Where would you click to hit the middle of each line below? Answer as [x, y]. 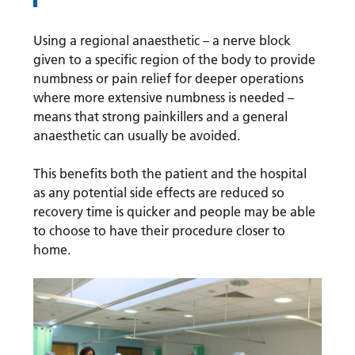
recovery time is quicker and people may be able [175, 212]
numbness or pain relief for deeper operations [169, 79]
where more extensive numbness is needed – [164, 98]
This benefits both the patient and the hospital [170, 174]
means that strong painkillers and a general [161, 117]
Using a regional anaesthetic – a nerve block [162, 41]
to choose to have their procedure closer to [160, 231]
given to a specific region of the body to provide [175, 60]
